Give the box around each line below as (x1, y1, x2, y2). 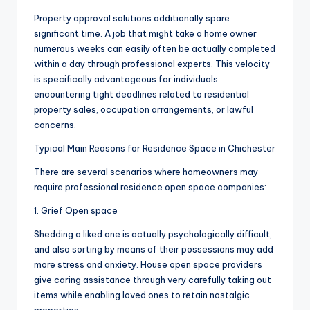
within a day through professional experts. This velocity (34, 58, 270, 70)
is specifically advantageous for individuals (34, 73, 218, 85)
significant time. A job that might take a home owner (34, 28, 257, 39)
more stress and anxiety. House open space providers (34, 259, 262, 271)
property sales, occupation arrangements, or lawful (34, 104, 253, 116)
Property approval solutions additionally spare (34, 12, 230, 24)
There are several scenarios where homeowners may (34, 166, 258, 178)
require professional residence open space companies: (34, 181, 266, 193)
